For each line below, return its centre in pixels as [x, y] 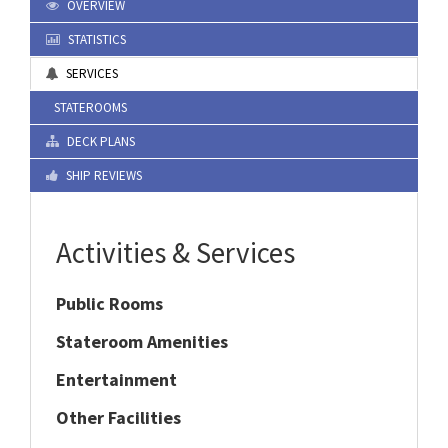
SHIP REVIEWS [102, 175]
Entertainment [116, 379]
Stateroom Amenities [142, 341]
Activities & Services [175, 252]
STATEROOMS [89, 107]
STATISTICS [95, 39]
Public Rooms [109, 303]
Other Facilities [118, 417]
